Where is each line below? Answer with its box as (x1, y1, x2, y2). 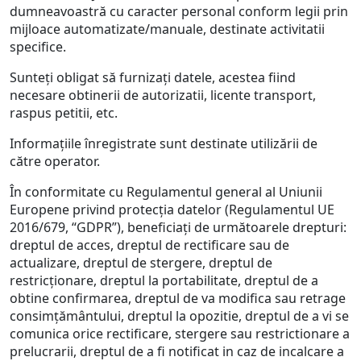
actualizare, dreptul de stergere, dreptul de (10, 254, 272, 272)
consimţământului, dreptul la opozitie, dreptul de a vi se (10, 307, 349, 325)
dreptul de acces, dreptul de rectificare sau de (10, 236, 289, 254)
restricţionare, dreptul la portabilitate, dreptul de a (10, 272, 318, 289)
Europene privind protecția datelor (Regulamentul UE (10, 201, 334, 218)
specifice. (10, 38, 66, 56)
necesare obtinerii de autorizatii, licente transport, (10, 86, 316, 104)
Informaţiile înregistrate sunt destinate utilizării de (10, 135, 317, 152)
